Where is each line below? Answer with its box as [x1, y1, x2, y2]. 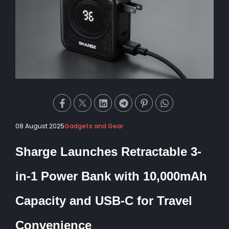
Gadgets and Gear [64, 122, 123, 131]
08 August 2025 [15, 122, 64, 131]
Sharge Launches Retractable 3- [15, 145, 201, 159]
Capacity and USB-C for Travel [15, 194, 192, 208]
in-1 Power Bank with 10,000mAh [15, 169, 207, 184]
